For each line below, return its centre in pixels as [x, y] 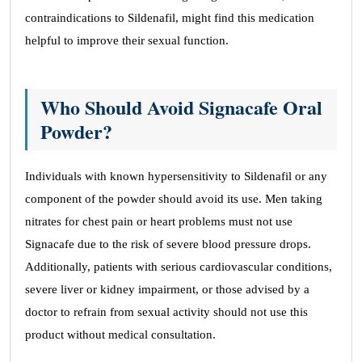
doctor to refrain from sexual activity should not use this [166, 312]
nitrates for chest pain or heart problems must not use [159, 221]
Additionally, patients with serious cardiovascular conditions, [179, 267]
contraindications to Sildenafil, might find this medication [170, 18]
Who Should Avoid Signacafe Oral [181, 107]
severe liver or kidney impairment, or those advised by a [167, 289]
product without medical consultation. [120, 335]
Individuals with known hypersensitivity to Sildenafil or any [176, 176]
